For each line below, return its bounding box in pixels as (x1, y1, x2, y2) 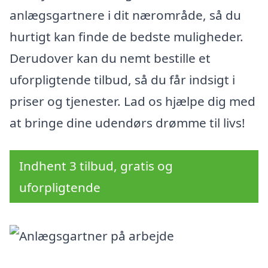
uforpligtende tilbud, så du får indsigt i (10, 71, 235, 89)
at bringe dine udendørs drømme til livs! (10, 114, 245, 132)
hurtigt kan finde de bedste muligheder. (10, 28, 243, 45)
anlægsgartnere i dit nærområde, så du (10, 7, 241, 24)
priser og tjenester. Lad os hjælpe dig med (10, 93, 255, 110)
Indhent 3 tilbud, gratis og (19, 157, 173, 175)
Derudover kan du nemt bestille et (10, 50, 211, 67)
